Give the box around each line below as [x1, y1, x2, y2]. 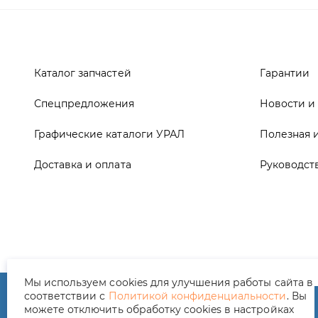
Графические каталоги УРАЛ [34, 28, 185, 41]
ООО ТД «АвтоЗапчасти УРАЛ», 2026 [34, 207, 222, 220]
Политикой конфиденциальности [108, 290, 287, 302]
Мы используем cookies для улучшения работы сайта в [24, 276, 313, 289]
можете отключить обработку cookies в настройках [24, 303, 294, 316]
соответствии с [24, 290, 109, 302]
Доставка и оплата [34, 59, 131, 72]
